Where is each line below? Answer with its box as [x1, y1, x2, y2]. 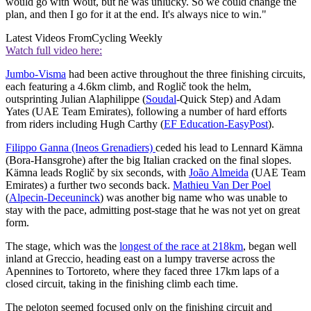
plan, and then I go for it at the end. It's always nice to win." [6, 8, 267, 20]
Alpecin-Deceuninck [9, 191, 100, 203]
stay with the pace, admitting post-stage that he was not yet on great [6, 203, 300, 216]
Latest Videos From [6, 31, 92, 44]
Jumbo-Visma [6, 67, 66, 80]
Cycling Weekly [92, 31, 162, 44]
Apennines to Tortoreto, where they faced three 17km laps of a [6, 264, 279, 277]
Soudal [146, 92, 176, 105]
